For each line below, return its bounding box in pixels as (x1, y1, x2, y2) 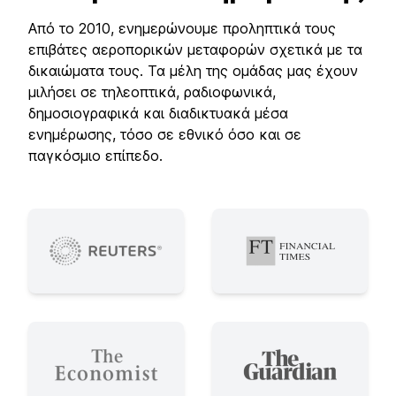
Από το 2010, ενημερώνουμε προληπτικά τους (28, 19, 336, 37)
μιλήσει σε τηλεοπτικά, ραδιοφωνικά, (28, 83, 276, 101)
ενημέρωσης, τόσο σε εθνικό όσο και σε (28, 126, 301, 143)
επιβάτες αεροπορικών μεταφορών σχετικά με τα (28, 41, 362, 58)
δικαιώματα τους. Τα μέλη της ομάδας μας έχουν (28, 62, 358, 80)
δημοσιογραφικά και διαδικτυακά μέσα (28, 104, 288, 122)
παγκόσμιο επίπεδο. (28, 147, 163, 164)
